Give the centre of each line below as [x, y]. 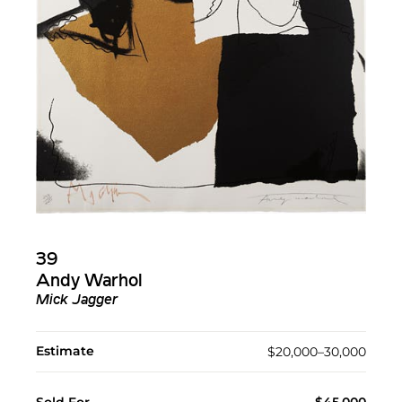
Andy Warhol [89, 282]
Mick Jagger [77, 301]
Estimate [65, 351]
